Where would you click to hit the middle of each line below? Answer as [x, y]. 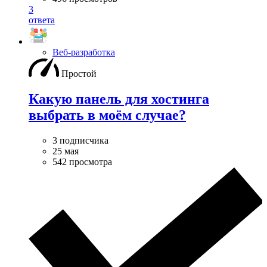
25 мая [66, 151]
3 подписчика [80, 141]
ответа [42, 20]
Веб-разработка [84, 52]
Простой [79, 74]
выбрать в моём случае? [107, 115]
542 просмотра [82, 162]
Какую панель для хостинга [119, 99]
